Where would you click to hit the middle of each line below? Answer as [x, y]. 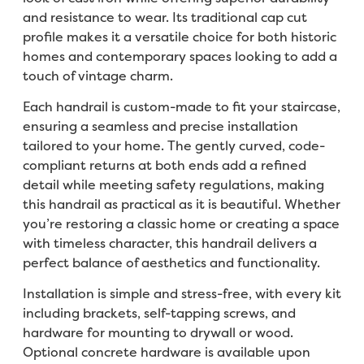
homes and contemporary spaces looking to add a [180, 56]
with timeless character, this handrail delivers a [169, 243]
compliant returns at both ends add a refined [164, 165]
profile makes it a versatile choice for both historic [179, 36]
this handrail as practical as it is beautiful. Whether [181, 204]
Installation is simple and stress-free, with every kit [182, 294]
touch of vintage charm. [97, 75]
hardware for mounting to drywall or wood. [158, 333]
